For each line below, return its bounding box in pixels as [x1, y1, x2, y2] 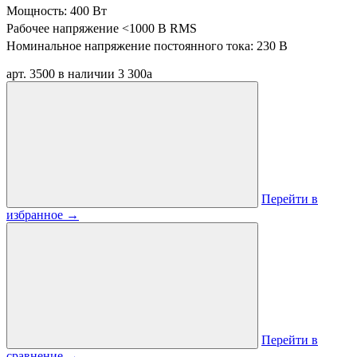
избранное [6, 208, 66, 222]
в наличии [58, 67, 115, 80]
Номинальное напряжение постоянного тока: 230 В [6, 39, 288, 53]
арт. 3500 [6, 67, 55, 80]
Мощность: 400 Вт [6, 4, 107, 18]
